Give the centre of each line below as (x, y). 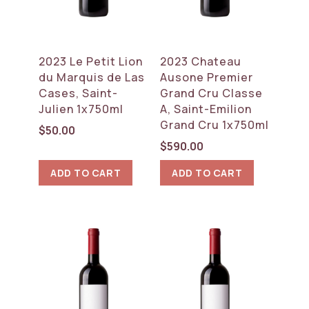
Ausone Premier (207, 77)
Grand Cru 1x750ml (215, 124)
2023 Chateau (201, 61)
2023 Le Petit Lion (91, 61)
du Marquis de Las (92, 77)
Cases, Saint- (79, 93)
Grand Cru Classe (212, 93)
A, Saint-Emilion (206, 109)
